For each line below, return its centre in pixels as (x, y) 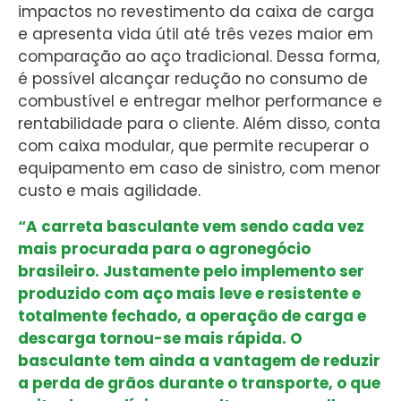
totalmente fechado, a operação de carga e (192, 316)
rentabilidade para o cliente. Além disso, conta (199, 124)
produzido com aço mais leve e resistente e (189, 293)
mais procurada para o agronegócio (164, 248)
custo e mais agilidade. (109, 191)
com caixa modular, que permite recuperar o (193, 146)
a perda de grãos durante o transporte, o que (199, 383)
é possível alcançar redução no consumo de (193, 79)
